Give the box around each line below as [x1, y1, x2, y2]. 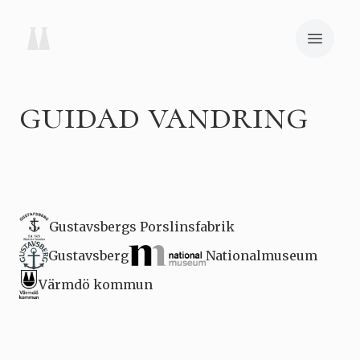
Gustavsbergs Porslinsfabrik [48, 219, 235, 235]
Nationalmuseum [206, 247, 318, 264]
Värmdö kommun [38, 276, 153, 292]
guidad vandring [19, 92, 308, 139]
